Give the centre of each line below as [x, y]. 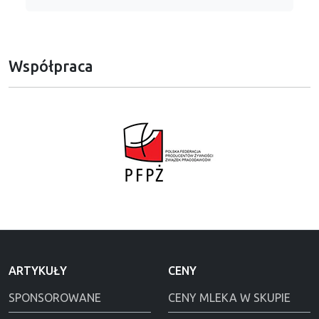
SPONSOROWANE [55, 297]
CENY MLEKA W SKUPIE [229, 297]
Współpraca [51, 66]
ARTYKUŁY [38, 270]
